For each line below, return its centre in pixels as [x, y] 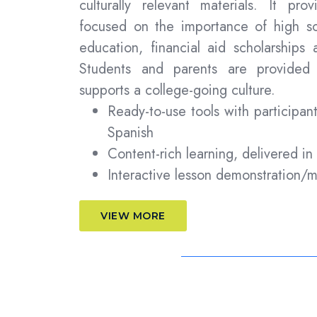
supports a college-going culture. [177, 91]
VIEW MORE [133, 216]
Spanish [131, 133]
